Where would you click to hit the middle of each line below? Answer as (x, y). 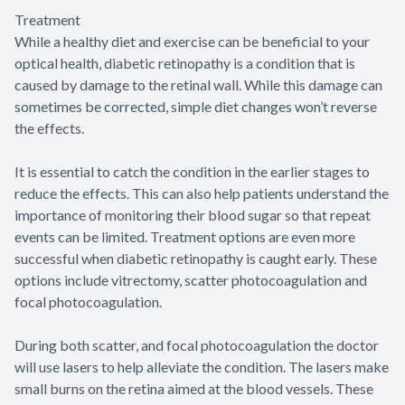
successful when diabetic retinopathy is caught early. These (196, 258)
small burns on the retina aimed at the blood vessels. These (194, 388)
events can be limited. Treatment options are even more (185, 236)
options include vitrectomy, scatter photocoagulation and (191, 279)
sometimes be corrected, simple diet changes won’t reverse (196, 106)
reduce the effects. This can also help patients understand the (202, 193)
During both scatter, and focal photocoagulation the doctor (197, 344)
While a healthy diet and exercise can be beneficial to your (192, 41)
